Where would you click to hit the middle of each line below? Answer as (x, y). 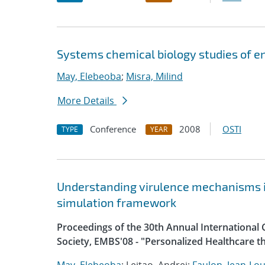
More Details (87, 101)
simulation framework (117, 202)
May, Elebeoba (89, 76)
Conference (113, 129)
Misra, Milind (154, 76)
